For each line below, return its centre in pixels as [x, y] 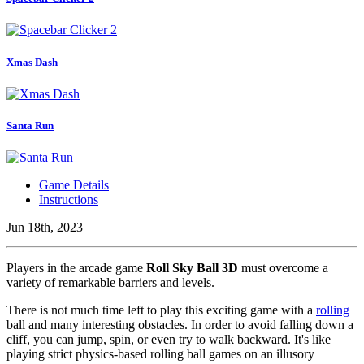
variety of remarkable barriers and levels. [112, 283]
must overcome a [283, 268]
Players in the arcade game [76, 268]
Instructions [69, 200]
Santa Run [30, 125]
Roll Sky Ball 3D [192, 268]
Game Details [74, 185]
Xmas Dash [32, 62]
